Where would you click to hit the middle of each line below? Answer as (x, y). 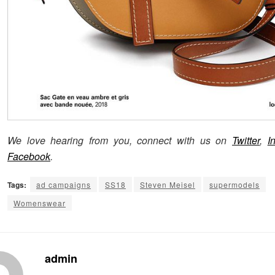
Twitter (246, 140)
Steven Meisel (168, 184)
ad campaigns (64, 184)
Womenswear (40, 203)
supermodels (234, 184)
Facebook (29, 156)
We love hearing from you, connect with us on (120, 140)
